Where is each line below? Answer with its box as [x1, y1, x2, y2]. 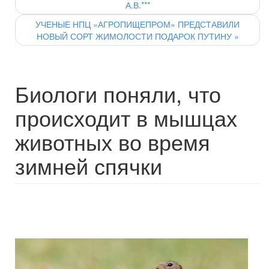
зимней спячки [15, 150, 162, 181]
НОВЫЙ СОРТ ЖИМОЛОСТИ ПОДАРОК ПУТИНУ [36, 30, 234, 42]
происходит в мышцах [15, 102, 237, 133]
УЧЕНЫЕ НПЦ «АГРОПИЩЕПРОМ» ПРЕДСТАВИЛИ [35, 18, 240, 30]
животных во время [15, 126, 210, 157]
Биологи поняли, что [15, 78, 221, 109]
